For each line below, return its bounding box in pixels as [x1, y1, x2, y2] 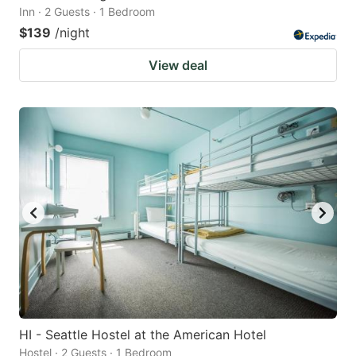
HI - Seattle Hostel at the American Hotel [19, 327, 266, 343]
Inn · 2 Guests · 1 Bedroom [19, 4, 155, 18]
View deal [149, 56, 207, 73]
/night [55, 24, 90, 41]
